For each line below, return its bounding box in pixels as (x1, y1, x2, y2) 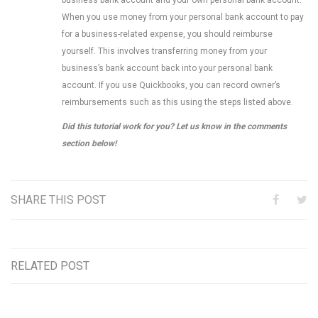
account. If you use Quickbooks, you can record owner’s (62, 79, 280, 90)
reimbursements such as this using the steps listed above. (62, 97, 293, 107)
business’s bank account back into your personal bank (62, 62, 273, 73)
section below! (62, 138, 116, 148)
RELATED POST (11, 258, 89, 273)
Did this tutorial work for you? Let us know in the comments (62, 121, 287, 131)
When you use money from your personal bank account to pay (62, 11, 304, 22)
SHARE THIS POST (11, 192, 106, 207)
